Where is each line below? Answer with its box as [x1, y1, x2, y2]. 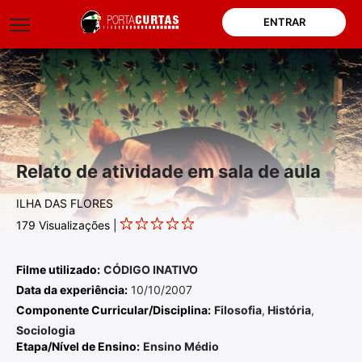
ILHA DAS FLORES [16, 196, 113, 210]
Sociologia [16, 323, 75, 337]
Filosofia [214, 303, 262, 317]
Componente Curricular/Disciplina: [16, 303, 211, 317]
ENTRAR [263, 15, 305, 28]
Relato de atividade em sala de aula [16, 161, 321, 182]
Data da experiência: [16, 283, 128, 297]
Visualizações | [36, 218, 120, 232]
